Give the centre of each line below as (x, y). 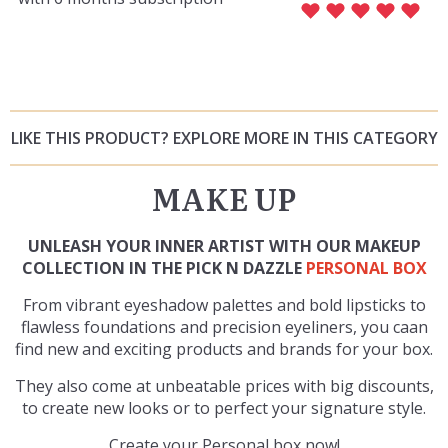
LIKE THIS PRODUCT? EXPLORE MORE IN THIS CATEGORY (224, 137)
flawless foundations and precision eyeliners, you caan (224, 326)
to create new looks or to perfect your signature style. (224, 407)
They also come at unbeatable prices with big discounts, (224, 385)
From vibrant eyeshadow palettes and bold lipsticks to (224, 304)
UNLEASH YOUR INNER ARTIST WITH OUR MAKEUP (224, 245)
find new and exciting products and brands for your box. (224, 348)
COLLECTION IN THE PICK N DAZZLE (163, 267)
